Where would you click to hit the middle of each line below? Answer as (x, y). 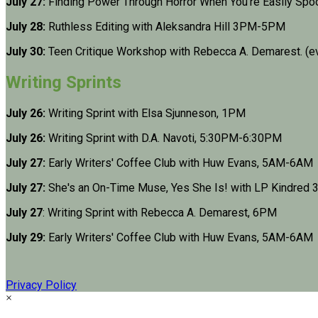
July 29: (26, 237)
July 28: (26, 26)
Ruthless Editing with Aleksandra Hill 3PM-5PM (165, 26)
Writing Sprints (64, 82)
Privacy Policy (41, 285)
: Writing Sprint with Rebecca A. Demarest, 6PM (160, 212)
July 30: (26, 51)
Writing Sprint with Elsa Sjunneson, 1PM (146, 113)
